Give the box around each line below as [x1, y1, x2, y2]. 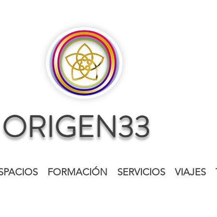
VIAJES [175, 166, 206, 178]
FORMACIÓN [47, 166, 108, 178]
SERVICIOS [117, 166, 165, 178]
